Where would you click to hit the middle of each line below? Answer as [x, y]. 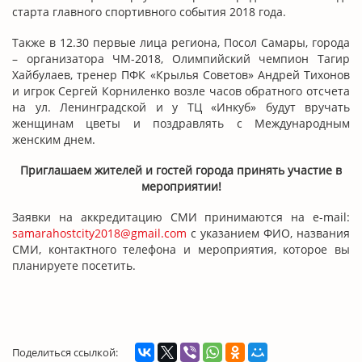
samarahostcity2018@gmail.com [99, 233]
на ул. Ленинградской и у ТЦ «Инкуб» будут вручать [181, 107]
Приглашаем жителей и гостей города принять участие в [181, 170]
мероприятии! [181, 186]
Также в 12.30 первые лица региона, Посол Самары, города [181, 42]
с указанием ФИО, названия [268, 233]
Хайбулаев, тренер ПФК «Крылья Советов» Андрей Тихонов [181, 74]
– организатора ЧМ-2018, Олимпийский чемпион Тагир [181, 58]
